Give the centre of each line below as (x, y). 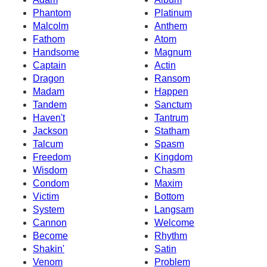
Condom (51, 183)
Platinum (173, 13)
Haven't (49, 117)
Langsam (174, 209)
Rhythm (171, 235)
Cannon (50, 222)
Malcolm (51, 26)
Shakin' (49, 249)
